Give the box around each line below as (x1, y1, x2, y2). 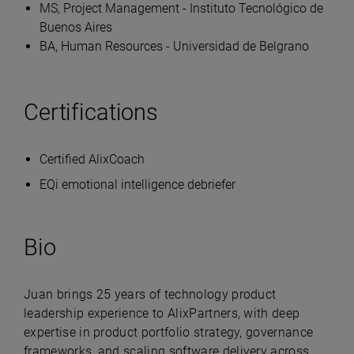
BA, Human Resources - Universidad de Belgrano (40, 39, 309, 54)
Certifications (24, 99, 158, 126)
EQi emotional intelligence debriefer (40, 177, 235, 192)
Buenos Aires (40, 20, 112, 35)
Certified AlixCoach (40, 152, 145, 167)
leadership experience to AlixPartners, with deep (24, 306, 300, 321)
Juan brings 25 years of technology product (24, 287, 277, 302)
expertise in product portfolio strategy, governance (24, 325, 314, 340)
